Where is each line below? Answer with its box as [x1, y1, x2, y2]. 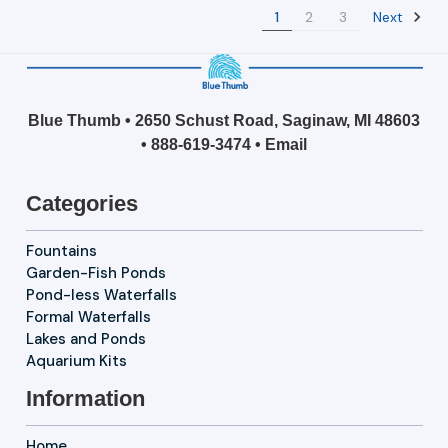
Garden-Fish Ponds [25, 263, 166, 284]
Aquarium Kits [25, 351, 127, 372]
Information [25, 386, 145, 412]
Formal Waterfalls [25, 307, 151, 328]
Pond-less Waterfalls [25, 285, 177, 306]
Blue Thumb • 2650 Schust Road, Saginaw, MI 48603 [28, 112, 420, 130]
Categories [25, 191, 138, 217]
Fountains [25, 241, 97, 262]
